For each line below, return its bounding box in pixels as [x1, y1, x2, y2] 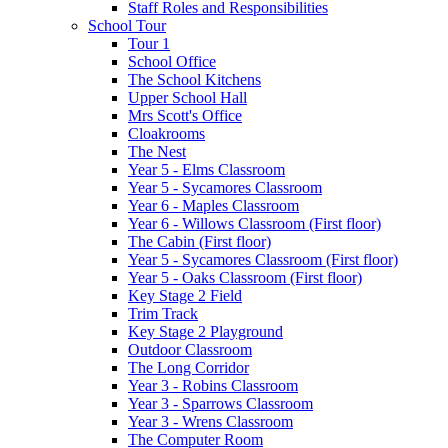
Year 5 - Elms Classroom [128, 160, 285, 178]
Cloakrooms [128, 124, 205, 142]
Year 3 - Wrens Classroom [128, 412, 293, 430]
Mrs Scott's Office [128, 106, 242, 124]
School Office [128, 52, 216, 70]
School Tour [88, 16, 166, 34]
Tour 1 [128, 34, 170, 52]
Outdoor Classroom [128, 340, 252, 358]
